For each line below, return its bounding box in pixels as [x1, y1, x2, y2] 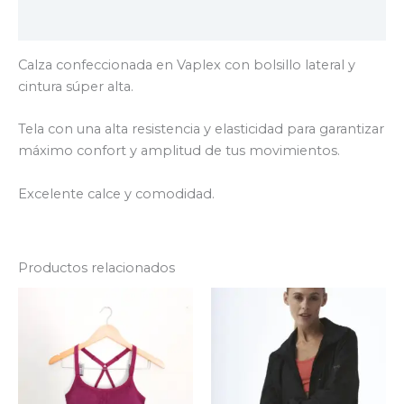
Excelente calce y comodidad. [18, 185, 215, 202]
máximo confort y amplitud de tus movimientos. [18, 142, 340, 160]
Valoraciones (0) [18, 15, 131, 32]
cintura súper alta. [18, 78, 133, 95]
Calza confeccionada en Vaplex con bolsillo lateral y [18, 56, 355, 73]
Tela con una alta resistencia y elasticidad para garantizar [18, 121, 384, 138]
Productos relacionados [18, 260, 175, 277]
